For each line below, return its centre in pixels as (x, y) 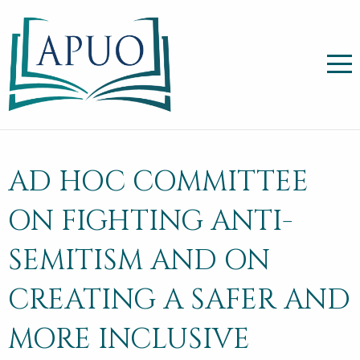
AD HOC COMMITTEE (158, 182)
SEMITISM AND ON (139, 261)
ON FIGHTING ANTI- (150, 222)
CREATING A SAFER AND (179, 301)
